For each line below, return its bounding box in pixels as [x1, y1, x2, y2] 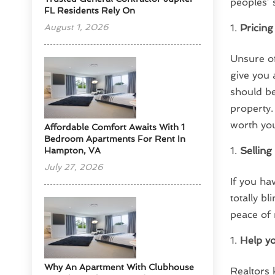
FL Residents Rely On [44, 6, 136, 16]
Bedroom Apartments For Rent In [44, 134, 186, 144]
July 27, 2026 [44, 162, 104, 172]
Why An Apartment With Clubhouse [44, 262, 195, 273]
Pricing [239, 22, 273, 34]
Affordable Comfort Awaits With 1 [44, 122, 185, 133]
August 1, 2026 [44, 22, 109, 33]
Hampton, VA [44, 145, 101, 156]
